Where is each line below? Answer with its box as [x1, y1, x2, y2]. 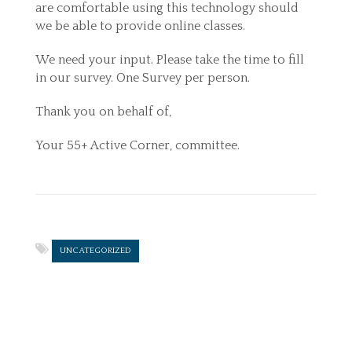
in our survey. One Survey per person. [35, 71, 250, 85]
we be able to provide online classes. [35, 19, 245, 33]
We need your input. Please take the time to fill [35, 53, 304, 67]
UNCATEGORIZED [60, 246, 131, 255]
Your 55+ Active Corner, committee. [35, 138, 240, 152]
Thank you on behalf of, [35, 104, 171, 119]
